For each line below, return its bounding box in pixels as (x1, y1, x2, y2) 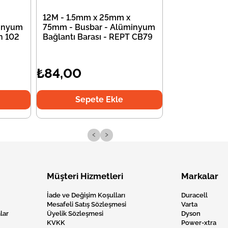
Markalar (181, 171, 218, 182)
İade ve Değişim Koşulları (47, 191, 125, 199)
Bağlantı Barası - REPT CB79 (42, 32, 153, 42)
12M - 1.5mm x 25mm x (42, 13, 130, 23)
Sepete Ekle (75, 95, 124, 105)
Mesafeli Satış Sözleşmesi (47, 201, 126, 209)
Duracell (181, 191, 208, 199)
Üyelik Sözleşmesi (47, 210, 103, 218)
